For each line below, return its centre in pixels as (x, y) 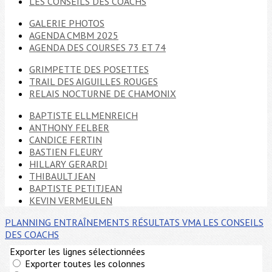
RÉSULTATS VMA (167, 222)
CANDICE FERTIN (66, 140)
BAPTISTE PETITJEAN (76, 188)
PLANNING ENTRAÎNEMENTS (68, 222)
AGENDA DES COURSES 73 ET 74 (97, 47)
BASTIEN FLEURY (66, 152)
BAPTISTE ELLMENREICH (83, 115)
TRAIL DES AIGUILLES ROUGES (93, 81)
